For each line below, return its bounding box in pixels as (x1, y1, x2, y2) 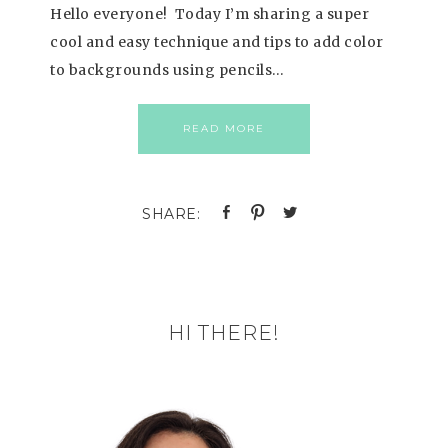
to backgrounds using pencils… (50, 60, 285, 79)
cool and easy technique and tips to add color (50, 32, 384, 51)
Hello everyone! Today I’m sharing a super (50, 4, 369, 23)
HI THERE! (168, 320, 280, 345)
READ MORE (183, 121, 265, 135)
